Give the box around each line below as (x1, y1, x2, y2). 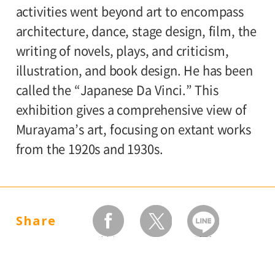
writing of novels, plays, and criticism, (15, 45, 229, 58)
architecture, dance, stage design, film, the (15, 25, 257, 38)
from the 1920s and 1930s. (15, 143, 163, 156)
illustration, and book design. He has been (15, 64, 253, 77)
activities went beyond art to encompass (15, 6, 244, 18)
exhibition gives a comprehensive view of (15, 104, 247, 117)
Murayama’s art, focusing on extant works (15, 123, 251, 136)
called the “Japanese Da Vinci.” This (15, 84, 219, 97)
